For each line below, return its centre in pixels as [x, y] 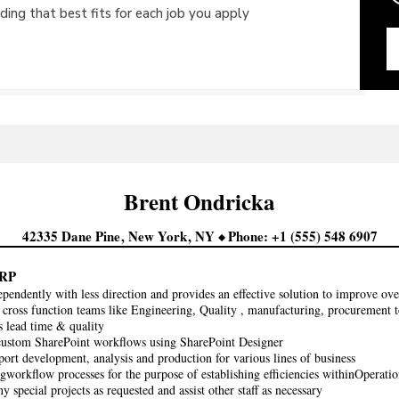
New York [159, 236]
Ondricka [229, 202]
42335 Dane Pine [73, 236]
